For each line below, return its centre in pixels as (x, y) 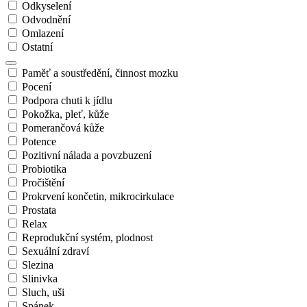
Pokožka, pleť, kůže (65, 114)
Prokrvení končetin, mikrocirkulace (98, 196)
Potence (39, 141)
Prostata (39, 210)
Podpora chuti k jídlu (67, 100)
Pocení (37, 86)
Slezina (38, 265)
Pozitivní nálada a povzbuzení (87, 155)
